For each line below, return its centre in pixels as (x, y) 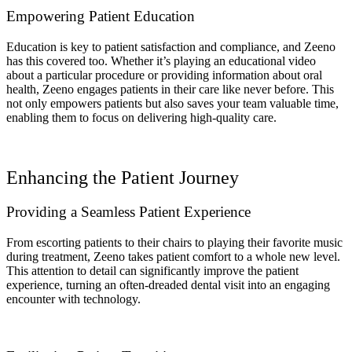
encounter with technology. (73, 299)
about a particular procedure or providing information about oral (164, 75)
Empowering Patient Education (101, 16)
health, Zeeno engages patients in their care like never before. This (170, 89)
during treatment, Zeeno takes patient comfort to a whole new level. (173, 257)
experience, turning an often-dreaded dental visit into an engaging (168, 285)
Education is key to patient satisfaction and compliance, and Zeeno (171, 46)
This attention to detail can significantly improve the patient (152, 271)
